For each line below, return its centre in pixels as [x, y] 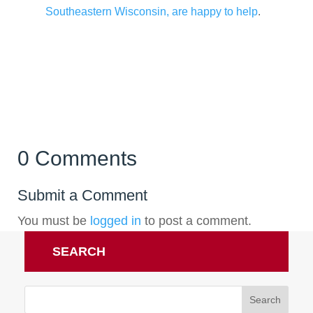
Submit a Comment [82, 195]
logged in [116, 220]
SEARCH [79, 251]
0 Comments [77, 158]
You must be [54, 220]
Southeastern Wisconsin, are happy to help [151, 11]
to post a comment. [196, 220]
